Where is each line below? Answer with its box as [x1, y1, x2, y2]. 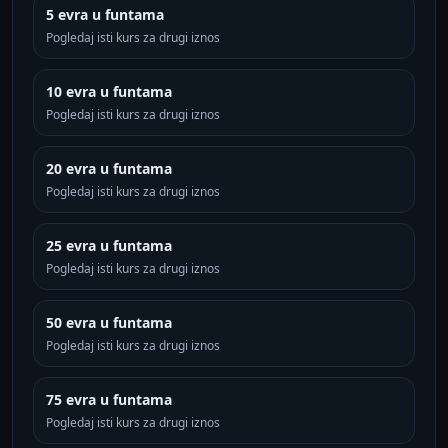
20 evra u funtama [46, 159, 172, 178]
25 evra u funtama [46, 236, 172, 255]
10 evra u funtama [46, 82, 172, 101]
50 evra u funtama [46, 313, 172, 332]
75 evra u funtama [46, 390, 172, 409]
